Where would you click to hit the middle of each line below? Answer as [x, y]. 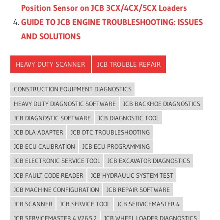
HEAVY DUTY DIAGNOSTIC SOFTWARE [65, 103]
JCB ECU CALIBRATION [44, 146]
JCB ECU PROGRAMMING [116, 146]
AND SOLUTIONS [51, 36]
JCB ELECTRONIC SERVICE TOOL [57, 161]
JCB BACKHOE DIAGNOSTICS [162, 103]
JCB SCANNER [33, 204]
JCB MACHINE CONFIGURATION [56, 189]
